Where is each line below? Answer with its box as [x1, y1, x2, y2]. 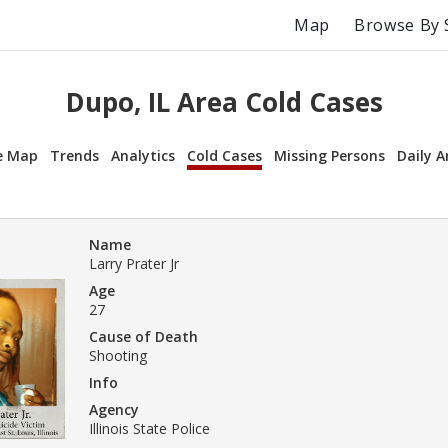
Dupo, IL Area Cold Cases [65, 84, 383, 121]
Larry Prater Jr [89, 253, 179, 273]
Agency [89, 399, 139, 419]
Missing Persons [274, 145, 385, 165]
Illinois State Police [89, 418, 210, 438]
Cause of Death [89, 326, 198, 346]
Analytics [111, 145, 175, 165]
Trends [50, 145, 99, 165]
